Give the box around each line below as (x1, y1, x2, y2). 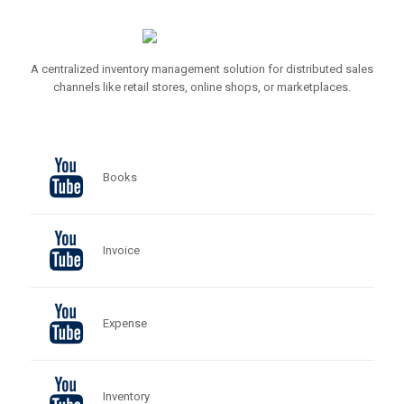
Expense (102, 317, 147, 330)
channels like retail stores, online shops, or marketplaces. (53, 80, 351, 94)
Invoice (102, 243, 140, 257)
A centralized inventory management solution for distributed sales (31, 62, 373, 76)
